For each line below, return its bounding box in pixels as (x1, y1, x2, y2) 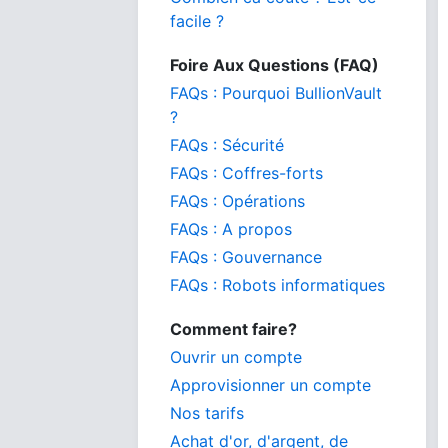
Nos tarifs (170, 403, 244, 423)
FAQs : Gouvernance (170, 247, 322, 267)
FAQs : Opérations (170, 191, 305, 211)
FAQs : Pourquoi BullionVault (170, 83, 382, 103)
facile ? (170, 11, 224, 31)
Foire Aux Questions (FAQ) (170, 55, 379, 75)
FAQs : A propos (170, 219, 292, 239)
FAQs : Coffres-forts (170, 163, 323, 183)
